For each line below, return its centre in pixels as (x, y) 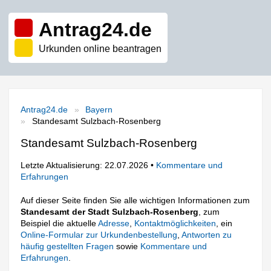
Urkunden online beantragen (100, 49)
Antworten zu (207, 234)
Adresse (114, 223)
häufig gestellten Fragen (67, 246)
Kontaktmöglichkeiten (175, 223)
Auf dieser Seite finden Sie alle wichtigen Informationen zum (135, 200)
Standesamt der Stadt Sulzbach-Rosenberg (110, 211)
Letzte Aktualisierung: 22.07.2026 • (89, 165)
